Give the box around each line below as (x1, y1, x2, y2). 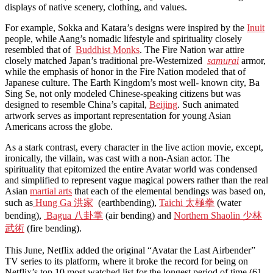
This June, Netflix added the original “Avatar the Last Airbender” (5, 244, 255, 255)
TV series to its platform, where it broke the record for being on (5, 255, 248, 266)
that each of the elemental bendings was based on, (72, 185, 266, 196)
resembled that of (5, 44, 76, 55)
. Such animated (177, 99, 239, 110)
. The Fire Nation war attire (140, 44, 244, 55)
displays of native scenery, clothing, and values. (5, 1, 187, 12)
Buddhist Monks (76, 44, 140, 55)
